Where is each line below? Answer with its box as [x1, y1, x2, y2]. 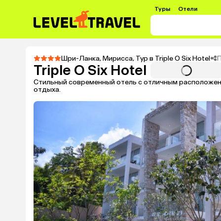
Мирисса [103, 54, 133, 63]
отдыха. [34, 85, 61, 94]
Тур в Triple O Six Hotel [136, 54, 210, 63]
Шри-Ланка [61, 54, 100, 63]
